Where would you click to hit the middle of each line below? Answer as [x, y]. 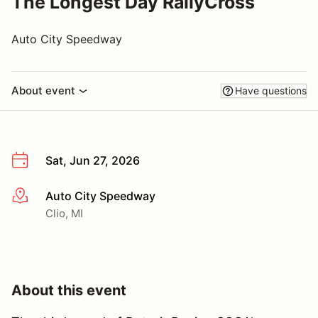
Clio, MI [64, 213]
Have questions [271, 91]
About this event [69, 290]
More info [37, 196]
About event [43, 91]
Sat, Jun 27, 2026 [93, 160]
